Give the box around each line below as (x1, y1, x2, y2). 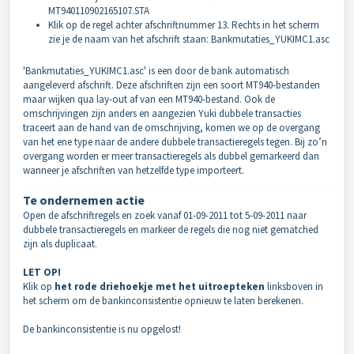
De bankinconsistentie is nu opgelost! (23, 322, 181, 336)
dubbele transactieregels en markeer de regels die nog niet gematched (23, 222, 318, 236)
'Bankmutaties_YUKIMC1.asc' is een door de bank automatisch (23, 63, 289, 77)
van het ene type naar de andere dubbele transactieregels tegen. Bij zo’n (23, 134, 327, 149)
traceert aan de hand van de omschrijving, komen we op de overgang (23, 120, 320, 134)
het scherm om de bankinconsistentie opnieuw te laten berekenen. (23, 293, 306, 307)
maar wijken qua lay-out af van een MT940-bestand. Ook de (23, 92, 275, 106)
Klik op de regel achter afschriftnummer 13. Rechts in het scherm (48, 17, 319, 32)
